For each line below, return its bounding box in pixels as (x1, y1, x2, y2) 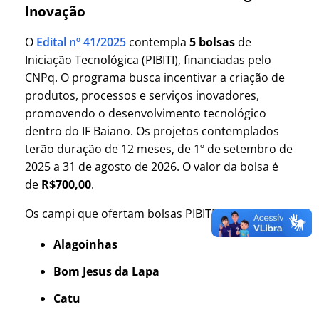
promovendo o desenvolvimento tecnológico (25, 105, 266, 121)
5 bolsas (189, 33, 235, 50)
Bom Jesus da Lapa (53, 263, 159, 279)
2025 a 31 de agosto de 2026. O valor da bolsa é (25, 158, 278, 174)
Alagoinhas (53, 236, 117, 252)
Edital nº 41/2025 (36, 33, 126, 50)
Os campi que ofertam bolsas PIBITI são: (25, 205, 239, 221)
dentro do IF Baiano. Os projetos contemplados (25, 122, 279, 139)
